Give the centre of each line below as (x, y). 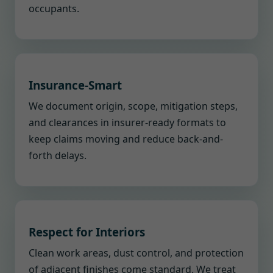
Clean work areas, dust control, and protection (136, 253)
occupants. (54, 9)
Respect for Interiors (87, 232)
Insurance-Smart (75, 85)
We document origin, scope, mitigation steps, (133, 106)
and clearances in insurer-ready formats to (127, 122)
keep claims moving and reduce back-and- (126, 139)
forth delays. (58, 155)
